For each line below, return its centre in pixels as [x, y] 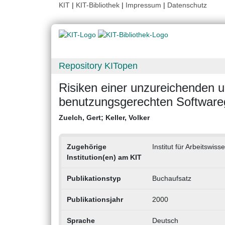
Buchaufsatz [172, 179]
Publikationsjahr [95, 200]
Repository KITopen [98, 66]
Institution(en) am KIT [104, 157]
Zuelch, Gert [80, 118]
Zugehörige [86, 147]
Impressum [143, 5]
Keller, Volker [128, 118]
